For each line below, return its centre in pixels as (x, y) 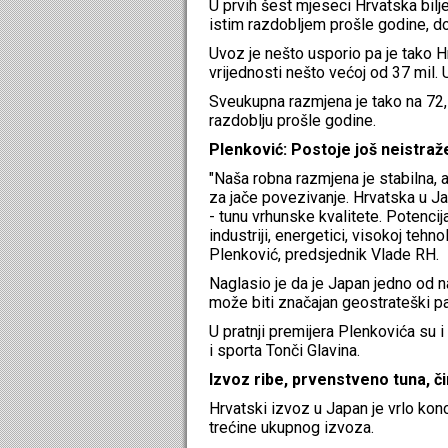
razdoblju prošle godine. (292, 120)
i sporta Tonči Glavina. (284, 350)
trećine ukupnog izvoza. (291, 427)
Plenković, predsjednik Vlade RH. (324, 254)
